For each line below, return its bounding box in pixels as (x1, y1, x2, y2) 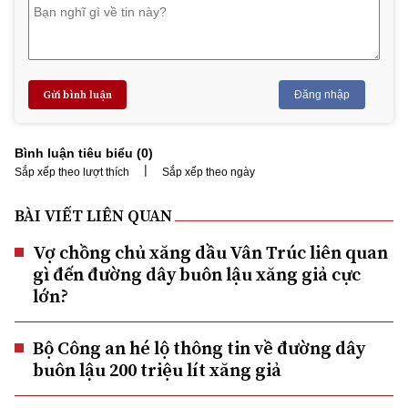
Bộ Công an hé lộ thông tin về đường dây (33, 334, 365, 361)
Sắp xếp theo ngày (162, 165, 255, 178)
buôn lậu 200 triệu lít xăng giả (33, 356, 281, 382)
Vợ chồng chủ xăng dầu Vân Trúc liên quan (33, 239, 388, 265)
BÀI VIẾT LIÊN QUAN (15, 203, 172, 227)
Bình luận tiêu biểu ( (15, 145, 141, 160)
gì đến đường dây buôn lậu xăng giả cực (33, 260, 361, 287)
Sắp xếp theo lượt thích (15, 165, 129, 178)
